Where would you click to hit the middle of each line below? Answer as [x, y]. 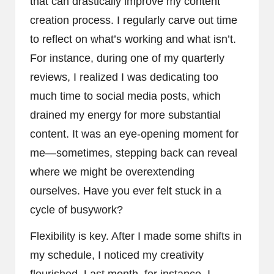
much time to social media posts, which [125, 96]
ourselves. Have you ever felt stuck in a [126, 191]
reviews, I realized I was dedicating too [124, 77]
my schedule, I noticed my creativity [117, 255]
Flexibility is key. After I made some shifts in [136, 236]
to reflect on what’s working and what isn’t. [133, 39]
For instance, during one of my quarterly [127, 58]
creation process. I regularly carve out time [134, 20]
